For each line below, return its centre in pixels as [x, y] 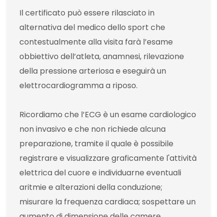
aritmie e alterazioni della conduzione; [91, 187]
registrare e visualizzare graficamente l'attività [108, 158]
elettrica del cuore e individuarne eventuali [100, 173]
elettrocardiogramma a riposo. [78, 86]
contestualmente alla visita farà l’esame [96, 42]
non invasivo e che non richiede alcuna [93, 129]
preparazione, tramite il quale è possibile [96, 144]
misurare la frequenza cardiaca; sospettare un [108, 202]
